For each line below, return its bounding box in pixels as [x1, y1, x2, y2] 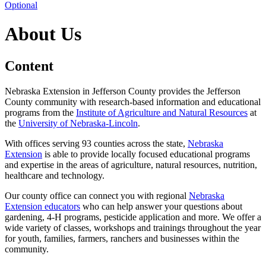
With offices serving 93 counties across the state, [5, 138, 188, 148]
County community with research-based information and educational [5, 96, 261, 107]
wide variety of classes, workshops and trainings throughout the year [5, 222, 261, 233]
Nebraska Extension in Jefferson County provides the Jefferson [5, 85, 240, 96]
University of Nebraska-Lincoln [18, 118, 138, 128]
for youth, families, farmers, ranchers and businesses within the [5, 233, 239, 243]
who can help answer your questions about [80, 201, 242, 211]
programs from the [5, 107, 76, 118]
